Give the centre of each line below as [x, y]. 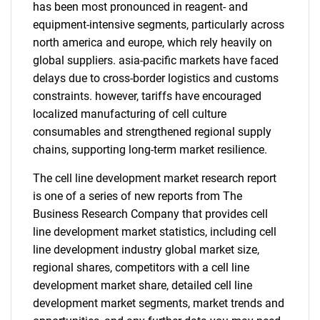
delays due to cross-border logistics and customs [156, 78]
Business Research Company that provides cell [150, 214]
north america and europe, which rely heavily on [152, 42]
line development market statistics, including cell [155, 232]
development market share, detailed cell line [142, 285]
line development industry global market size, [146, 250]
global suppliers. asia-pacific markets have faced [156, 60]
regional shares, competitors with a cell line [141, 267]
